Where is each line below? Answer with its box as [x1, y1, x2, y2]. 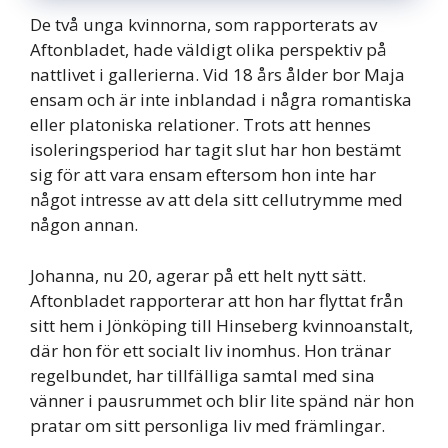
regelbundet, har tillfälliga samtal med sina [30, 363, 375, 387]
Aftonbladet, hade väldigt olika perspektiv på [30, 38, 387, 62]
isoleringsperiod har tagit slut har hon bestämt [30, 138, 401, 162]
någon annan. [30, 213, 138, 237]
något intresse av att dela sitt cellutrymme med [30, 188, 403, 212]
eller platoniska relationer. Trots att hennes [30, 113, 371, 137]
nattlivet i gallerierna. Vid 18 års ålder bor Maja [30, 63, 405, 87]
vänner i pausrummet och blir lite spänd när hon [30, 388, 414, 412]
